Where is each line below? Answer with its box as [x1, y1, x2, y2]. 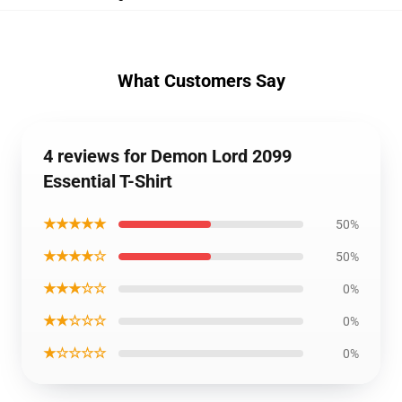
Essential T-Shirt [43, 170, 172, 192]
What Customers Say [117, 70, 285, 92]
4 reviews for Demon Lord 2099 [43, 145, 292, 167]
